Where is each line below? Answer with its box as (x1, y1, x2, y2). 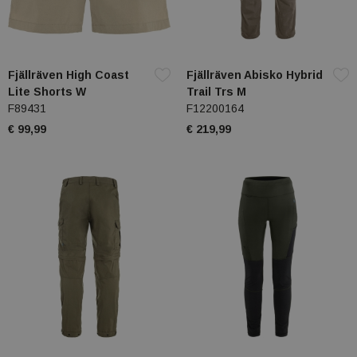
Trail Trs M (186, 85, 246, 99)
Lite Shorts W (8, 85, 86, 99)
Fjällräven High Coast (8, 69, 129, 82)
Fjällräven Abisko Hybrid (186, 69, 323, 82)
